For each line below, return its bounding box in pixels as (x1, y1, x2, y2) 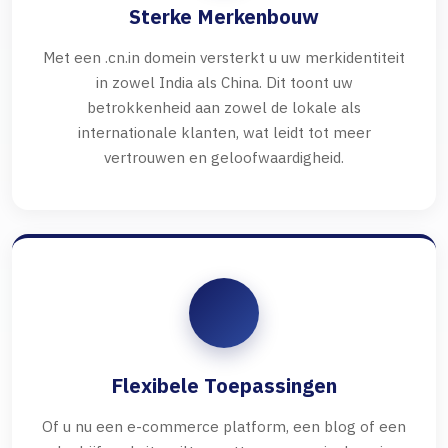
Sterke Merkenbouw (129, 3, 319, 31)
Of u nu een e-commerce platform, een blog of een (42, 416, 406, 437)
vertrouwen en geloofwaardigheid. (104, 147, 344, 168)
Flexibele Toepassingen (111, 372, 337, 400)
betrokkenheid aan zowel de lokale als (87, 97, 361, 118)
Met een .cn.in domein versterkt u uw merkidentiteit (43, 47, 405, 68)
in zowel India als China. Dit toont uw (95, 72, 353, 93)
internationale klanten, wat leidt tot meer (77, 122, 371, 143)
